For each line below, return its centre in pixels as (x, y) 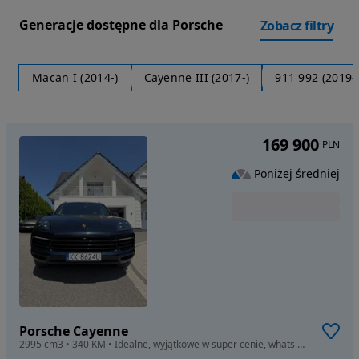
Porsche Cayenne (74, 331)
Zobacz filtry (296, 25)
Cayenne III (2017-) (197, 77)
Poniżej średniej (297, 174)
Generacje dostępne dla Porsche (121, 25)
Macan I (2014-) (75, 77)
